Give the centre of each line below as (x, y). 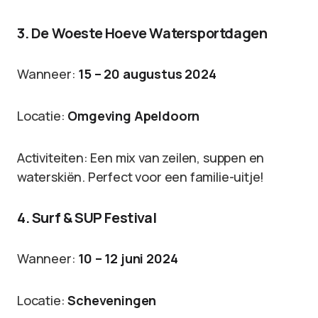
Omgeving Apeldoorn (134, 116)
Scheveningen (112, 300)
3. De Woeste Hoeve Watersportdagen (142, 33)
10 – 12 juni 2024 (128, 258)
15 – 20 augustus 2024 (147, 74)
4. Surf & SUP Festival (87, 218)
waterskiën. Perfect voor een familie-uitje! (141, 177)
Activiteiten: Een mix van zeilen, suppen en (141, 158)
